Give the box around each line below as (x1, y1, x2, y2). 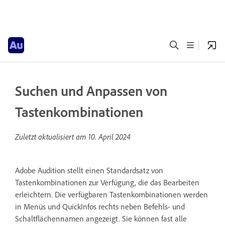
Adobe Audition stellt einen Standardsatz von (15, 165, 163, 175)
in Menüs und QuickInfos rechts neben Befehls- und (15, 201, 185, 211)
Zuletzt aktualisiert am (15, 132, 88, 142)
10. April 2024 (88, 132, 131, 142)
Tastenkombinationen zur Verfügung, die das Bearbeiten (15, 177, 199, 187)
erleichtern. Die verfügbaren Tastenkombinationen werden (15, 189, 208, 199)
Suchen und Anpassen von (15, 82, 167, 99)
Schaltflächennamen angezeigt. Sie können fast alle (15, 213, 187, 223)
